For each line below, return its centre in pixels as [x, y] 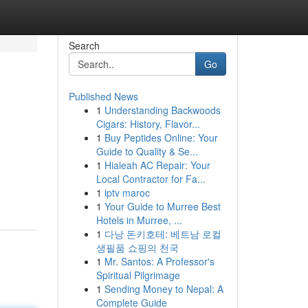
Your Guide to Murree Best [162, 206]
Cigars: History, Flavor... [148, 124]
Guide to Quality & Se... [147, 151]
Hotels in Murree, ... [139, 220]
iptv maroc [127, 192]
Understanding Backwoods [162, 110]
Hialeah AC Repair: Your [157, 165]
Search [84, 45]
